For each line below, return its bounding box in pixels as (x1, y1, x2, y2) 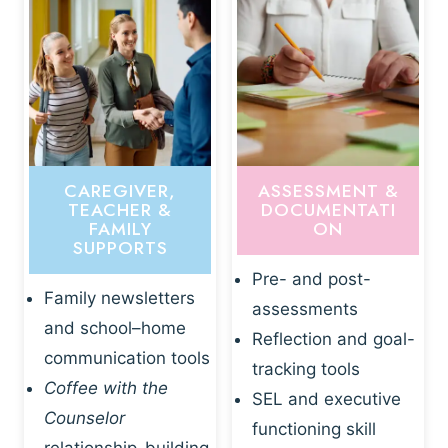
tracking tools (252, 358, 360, 379)
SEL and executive (252, 388, 401, 409)
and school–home (44, 317, 186, 338)
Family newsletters (44, 287, 195, 308)
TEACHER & (68, 197, 172, 224)
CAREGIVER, (64, 178, 176, 205)
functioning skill (252, 418, 376, 439)
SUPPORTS (72, 235, 168, 262)
